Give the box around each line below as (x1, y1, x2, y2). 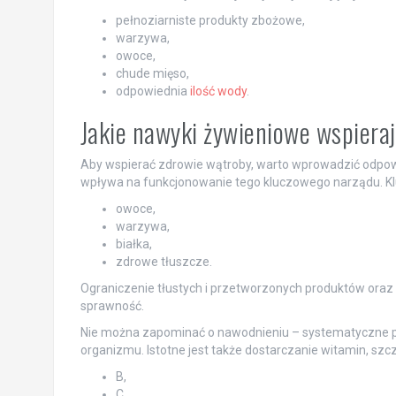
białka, (115, 236, 152, 251)
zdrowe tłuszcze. (115, 254, 212, 269)
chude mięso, (115, 65, 189, 80)
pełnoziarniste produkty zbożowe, (115, 12, 305, 27)
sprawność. (80, 298, 144, 313)
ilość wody (189, 83, 247, 98)
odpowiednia (115, 83, 190, 98)
